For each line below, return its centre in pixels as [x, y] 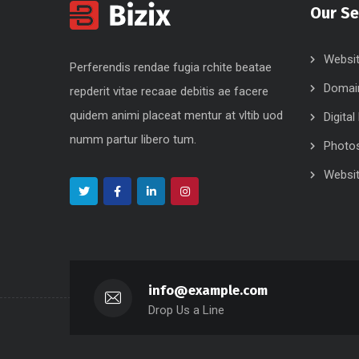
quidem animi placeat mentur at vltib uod [176, 115]
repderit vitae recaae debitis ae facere [169, 91]
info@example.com [208, 290]
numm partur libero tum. [133, 139]
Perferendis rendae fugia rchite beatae [171, 67]
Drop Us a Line [186, 310]
